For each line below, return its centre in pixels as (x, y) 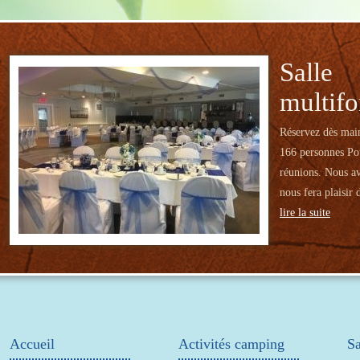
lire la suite (305, 213)
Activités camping (231, 344)
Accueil (32, 344)
